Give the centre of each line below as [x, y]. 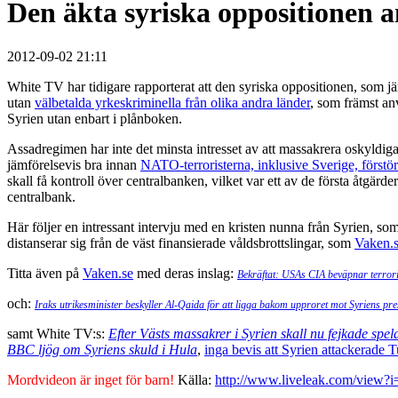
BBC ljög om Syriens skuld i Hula [102, 349]
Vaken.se [108, 273]
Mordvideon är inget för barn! [91, 379]
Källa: [195, 379]
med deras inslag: [185, 273]
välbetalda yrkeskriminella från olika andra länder [172, 102]
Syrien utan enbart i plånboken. [95, 118]
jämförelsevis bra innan [74, 164]
